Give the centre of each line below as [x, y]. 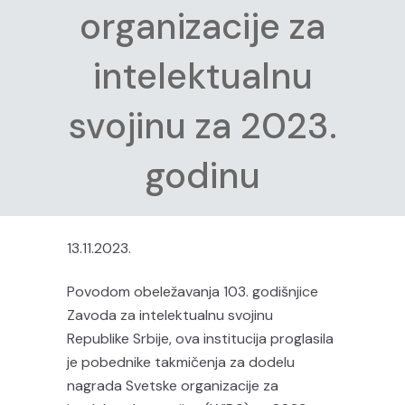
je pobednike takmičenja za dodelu [181, 362]
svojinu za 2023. [202, 126]
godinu [202, 175]
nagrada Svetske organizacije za [173, 386]
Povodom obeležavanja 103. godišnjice [193, 292]
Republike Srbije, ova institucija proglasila [200, 339]
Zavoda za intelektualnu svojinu [170, 315]
